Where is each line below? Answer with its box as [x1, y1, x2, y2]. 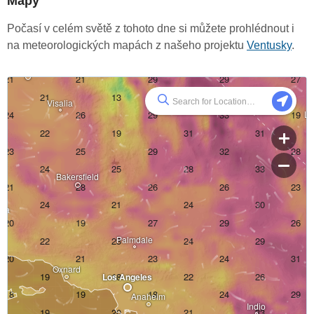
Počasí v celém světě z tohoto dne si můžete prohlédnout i [7, 22, 294, 34]
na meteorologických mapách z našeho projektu [7, 39, 247, 51]
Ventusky [247, 39, 292, 51]
